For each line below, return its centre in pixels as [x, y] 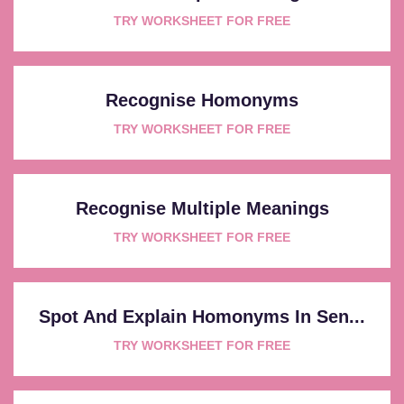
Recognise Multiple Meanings [202, 208]
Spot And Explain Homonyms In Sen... [202, 316]
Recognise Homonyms [202, 100]
